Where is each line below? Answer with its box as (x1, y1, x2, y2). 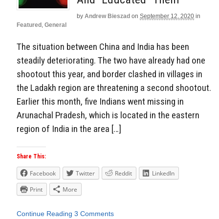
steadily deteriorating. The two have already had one (17, 54, 205, 66)
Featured (17, 22, 42, 28)
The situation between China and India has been (17, 41, 189, 52)
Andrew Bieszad (85, 13, 130, 20)
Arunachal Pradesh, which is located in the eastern (17, 109, 199, 121)
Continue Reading (17, 210, 72, 218)
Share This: (17, 153, 46, 160)
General (44, 22, 66, 28)
